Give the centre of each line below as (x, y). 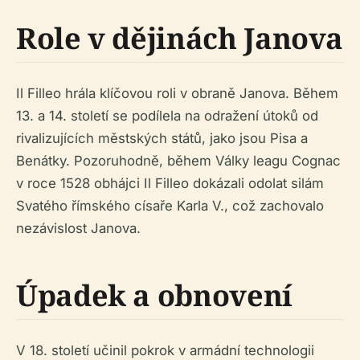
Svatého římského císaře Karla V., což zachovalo (170, 206)
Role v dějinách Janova (180, 39)
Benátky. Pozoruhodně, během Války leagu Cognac (178, 161)
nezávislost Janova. (78, 229)
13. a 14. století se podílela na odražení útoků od (167, 116)
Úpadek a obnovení (154, 296)
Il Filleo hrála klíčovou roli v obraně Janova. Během (177, 94)
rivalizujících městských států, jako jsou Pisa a (162, 139)
